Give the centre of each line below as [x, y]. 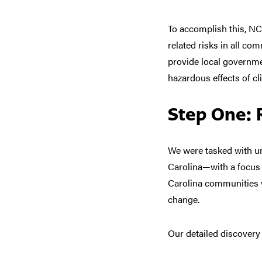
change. [185, 199]
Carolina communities [213, 183]
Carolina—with [199, 166]
